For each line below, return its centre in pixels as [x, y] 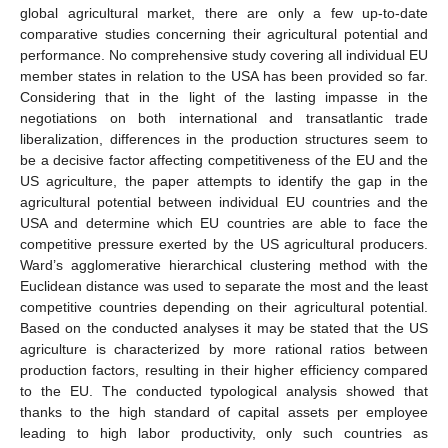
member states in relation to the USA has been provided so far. [224, 75]
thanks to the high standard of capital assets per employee [224, 411]
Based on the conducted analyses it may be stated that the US [224, 327]
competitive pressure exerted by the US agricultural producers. [224, 243]
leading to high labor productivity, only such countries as [224, 432]
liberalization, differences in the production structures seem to [224, 138]
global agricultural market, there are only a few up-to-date [224, 12]
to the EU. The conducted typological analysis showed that [224, 390]
